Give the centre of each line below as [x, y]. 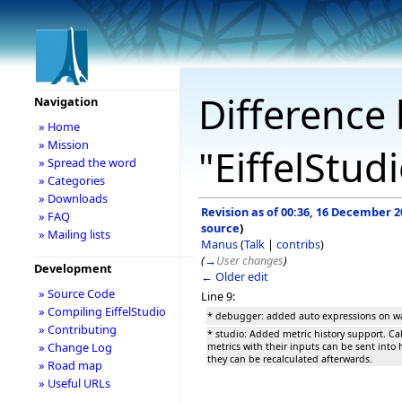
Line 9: [218, 296]
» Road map [70, 365]
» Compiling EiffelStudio [102, 311]
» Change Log [75, 347]
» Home [59, 127]
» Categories [71, 180]
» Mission [63, 144]
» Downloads [73, 198]
